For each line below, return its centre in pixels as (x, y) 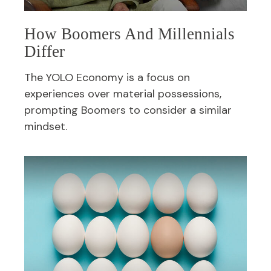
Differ (44, 52)
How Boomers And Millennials (129, 34)
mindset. (46, 127)
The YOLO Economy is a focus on (107, 78)
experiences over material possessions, (123, 94)
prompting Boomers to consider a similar (128, 110)
